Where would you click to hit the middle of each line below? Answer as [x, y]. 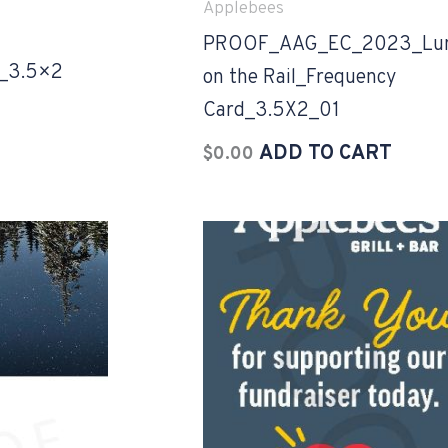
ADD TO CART [325, 153]
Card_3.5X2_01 [271, 110]
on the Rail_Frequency [299, 77]
